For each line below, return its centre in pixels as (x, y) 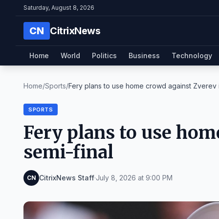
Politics (104, 55)
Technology (192, 55)
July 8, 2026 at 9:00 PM (134, 178)
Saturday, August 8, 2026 (59, 8)
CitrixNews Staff (67, 178)
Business (144, 55)
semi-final (68, 152)
